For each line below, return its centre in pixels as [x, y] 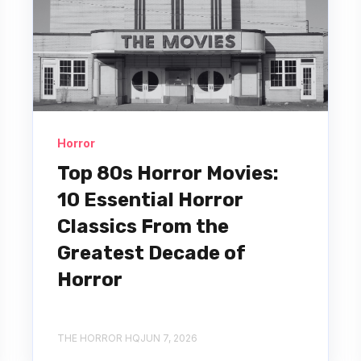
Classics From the [143, 226]
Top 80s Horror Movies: [168, 173]
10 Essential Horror [150, 199]
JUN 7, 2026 [168, 338]
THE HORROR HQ [98, 338]
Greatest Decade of [151, 253]
